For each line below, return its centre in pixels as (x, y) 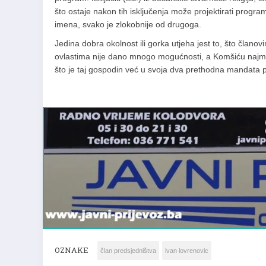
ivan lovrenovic (187, 244)
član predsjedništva (128, 244)
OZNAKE (72, 243)
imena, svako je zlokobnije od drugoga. (128, 24)
